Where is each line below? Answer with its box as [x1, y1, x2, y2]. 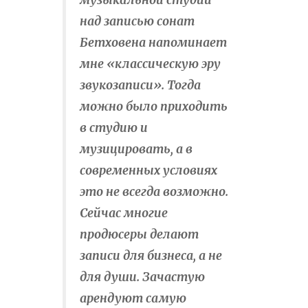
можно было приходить [80, 98, 228, 114]
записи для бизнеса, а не [80, 247, 222, 263]
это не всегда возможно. [80, 184, 228, 199]
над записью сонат [80, 13, 195, 29]
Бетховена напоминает [80, 34, 227, 50]
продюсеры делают [80, 226, 199, 242]
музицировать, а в [80, 141, 192, 157]
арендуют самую [80, 290, 186, 306]
